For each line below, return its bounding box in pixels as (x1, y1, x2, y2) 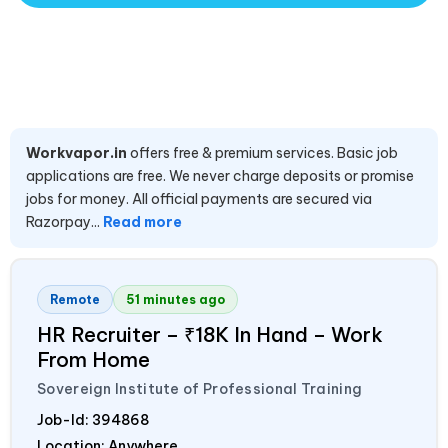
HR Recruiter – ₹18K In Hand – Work (37, 322, 383, 348)
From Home (37, 347, 150, 373)
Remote (50, 292, 100, 308)
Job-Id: (37, 411, 92, 430)
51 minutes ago (126, 292, 225, 308)
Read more (103, 213, 182, 232)
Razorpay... (26, 213, 103, 232)
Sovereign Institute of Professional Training (37, 380, 363, 399)
